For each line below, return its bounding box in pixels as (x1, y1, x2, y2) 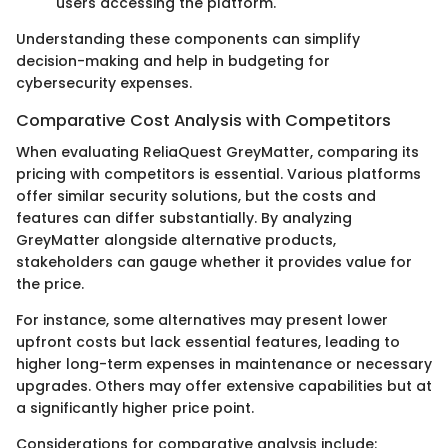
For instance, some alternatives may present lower (16, 310, 388, 331)
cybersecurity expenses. (16, 73, 192, 94)
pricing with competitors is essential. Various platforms (16, 164, 421, 185)
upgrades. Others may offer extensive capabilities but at (16, 376, 432, 397)
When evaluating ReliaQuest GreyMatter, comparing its (16, 142, 419, 163)
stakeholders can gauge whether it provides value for (16, 252, 412, 273)
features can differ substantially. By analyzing (16, 208, 352, 229)
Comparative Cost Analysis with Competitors (16, 109, 391, 133)
